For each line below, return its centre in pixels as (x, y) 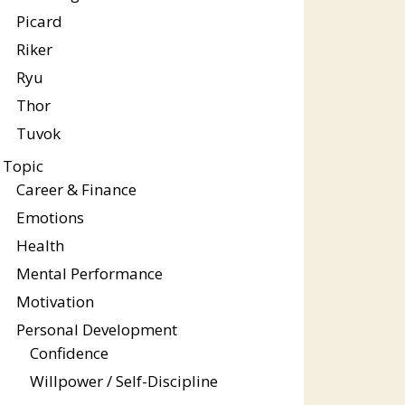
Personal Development (96, 330)
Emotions (50, 217)
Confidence (69, 353)
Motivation (55, 301)
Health (40, 245)
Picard (39, 21)
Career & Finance (76, 189)
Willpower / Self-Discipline (123, 381)
